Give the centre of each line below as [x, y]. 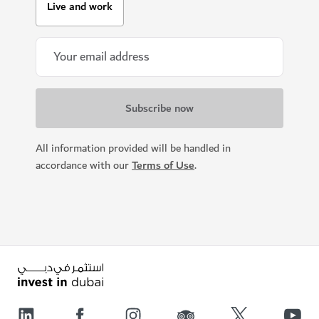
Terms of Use [163, 165]
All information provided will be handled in [133, 148]
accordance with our [84, 165]
